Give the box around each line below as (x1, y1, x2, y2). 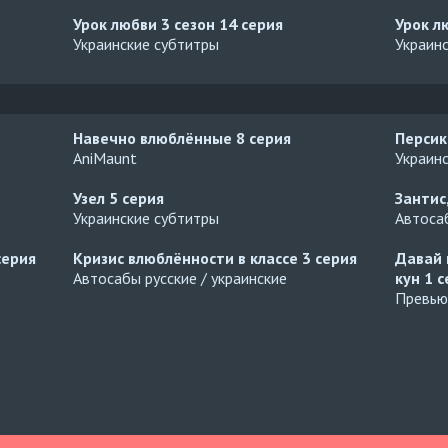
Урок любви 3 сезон (73, 14, 220, 34)
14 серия (219, 14, 284, 34)
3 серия (302, 248, 358, 268)
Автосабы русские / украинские (73, 268, 288, 288)
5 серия (109, 188, 165, 208)
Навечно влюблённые (73, 128, 237, 148)
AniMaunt (73, 148, 138, 168)
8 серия (236, 128, 292, 148)
